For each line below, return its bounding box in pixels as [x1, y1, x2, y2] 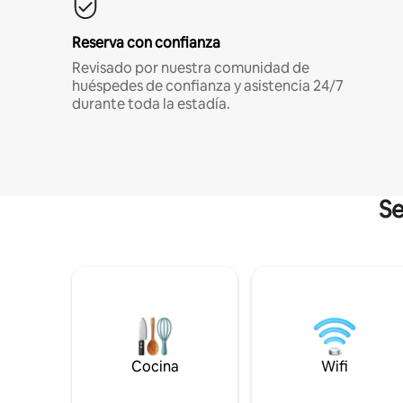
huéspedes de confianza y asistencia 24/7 [72, 76, 344, 95]
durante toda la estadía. [72, 94, 230, 113]
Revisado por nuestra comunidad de [72, 58, 309, 77]
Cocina [130, 356, 179, 376]
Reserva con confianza [72, 32, 220, 52]
